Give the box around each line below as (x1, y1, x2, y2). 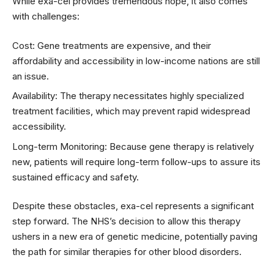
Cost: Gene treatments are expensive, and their (12, 39, 211, 51)
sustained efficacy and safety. (12, 171, 139, 183)
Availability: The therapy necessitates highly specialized (12, 90, 244, 102)
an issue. (12, 70, 49, 82)
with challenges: (12, 10, 80, 22)
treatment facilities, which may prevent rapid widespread (12, 105, 250, 117)
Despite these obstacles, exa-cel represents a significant (12, 200, 254, 212)
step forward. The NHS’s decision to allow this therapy (12, 215, 240, 227)
